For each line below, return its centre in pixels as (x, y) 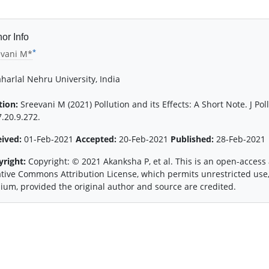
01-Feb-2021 (50, 139)
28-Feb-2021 (240, 139)
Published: (192, 139)
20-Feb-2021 (144, 139)
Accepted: (96, 139)
